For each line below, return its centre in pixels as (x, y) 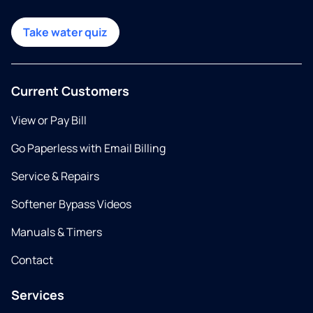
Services (38, 295)
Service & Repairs (55, 176)
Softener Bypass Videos (71, 204)
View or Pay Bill (49, 121)
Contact (32, 260)
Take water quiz (65, 32)
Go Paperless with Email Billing (88, 148)
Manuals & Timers (57, 232)
